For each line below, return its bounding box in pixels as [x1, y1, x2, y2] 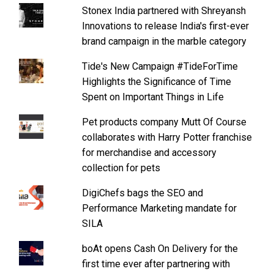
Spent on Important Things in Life [81, 91, 224, 103]
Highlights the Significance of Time [81, 75, 231, 87]
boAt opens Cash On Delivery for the [81, 242, 238, 254]
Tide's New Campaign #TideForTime [81, 60, 238, 72]
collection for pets [81, 161, 160, 174]
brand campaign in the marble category [81, 35, 246, 47]
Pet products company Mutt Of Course [81, 116, 246, 128]
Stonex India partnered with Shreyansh [81, 4, 246, 17]
